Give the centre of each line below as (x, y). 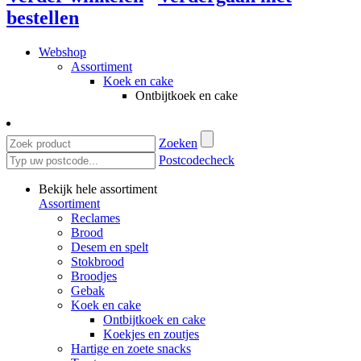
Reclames (95, 218)
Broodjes (94, 276)
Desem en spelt (110, 247)
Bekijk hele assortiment (98, 189)
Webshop (62, 52)
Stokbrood (98, 261)
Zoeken (178, 143)
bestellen (43, 17)
